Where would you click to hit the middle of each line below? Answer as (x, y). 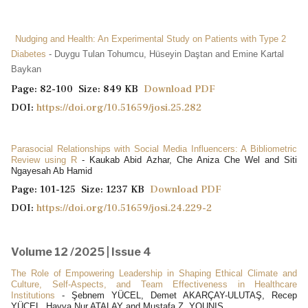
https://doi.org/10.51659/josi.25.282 (119, 107)
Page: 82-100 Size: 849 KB (77, 89)
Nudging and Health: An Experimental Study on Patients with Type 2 (151, 38)
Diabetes (30, 54)
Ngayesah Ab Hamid (52, 170)
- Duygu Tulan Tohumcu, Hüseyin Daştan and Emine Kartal (166, 54)
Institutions (36, 295)
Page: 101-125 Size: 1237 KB (80, 189)
